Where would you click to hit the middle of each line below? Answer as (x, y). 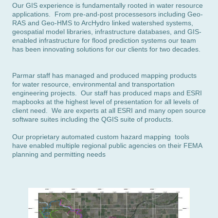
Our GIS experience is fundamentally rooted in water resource (108, 5)
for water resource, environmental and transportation (93, 84)
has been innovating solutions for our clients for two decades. (106, 49)
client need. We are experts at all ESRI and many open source (109, 110)
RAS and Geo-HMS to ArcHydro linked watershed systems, (103, 23)
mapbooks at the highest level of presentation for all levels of (105, 102)
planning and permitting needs (59, 154)
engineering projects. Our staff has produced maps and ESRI (107, 93)
